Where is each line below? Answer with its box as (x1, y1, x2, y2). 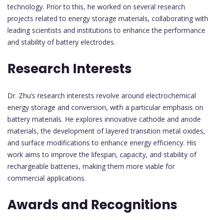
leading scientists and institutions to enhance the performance (7, 26, 205, 35)
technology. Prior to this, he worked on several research (7, 2, 185, 12)
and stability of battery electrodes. (7, 37, 115, 47)
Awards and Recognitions (7, 196, 177, 214)
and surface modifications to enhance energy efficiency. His (7, 138, 196, 148)
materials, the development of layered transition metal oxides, (7, 126, 205, 136)
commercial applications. (7, 173, 86, 183)
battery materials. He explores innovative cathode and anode (7, 114, 201, 124)
